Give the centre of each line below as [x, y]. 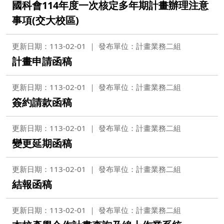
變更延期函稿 [42, 143]
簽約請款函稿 [42, 102]
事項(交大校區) [45, 20]
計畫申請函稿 [42, 61]
